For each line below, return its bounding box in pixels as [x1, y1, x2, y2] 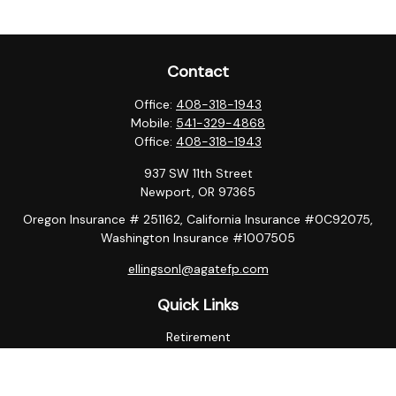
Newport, [141, 184, 194, 200]
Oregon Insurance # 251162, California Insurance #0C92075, [23, 211, 373, 227]
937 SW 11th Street [143, 165, 253, 181]
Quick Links [157, 294, 239, 316]
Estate [179, 369, 217, 385]
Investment [165, 349, 231, 365]
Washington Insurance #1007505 [101, 230, 295, 246]
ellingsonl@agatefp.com [127, 261, 269, 277]
